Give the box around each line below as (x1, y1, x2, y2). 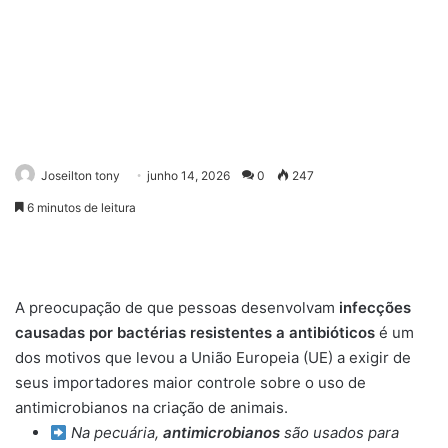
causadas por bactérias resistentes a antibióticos (15, 323, 379, 342)
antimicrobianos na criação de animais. (15, 398, 288, 417)
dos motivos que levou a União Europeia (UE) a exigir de (15, 348, 411, 367)
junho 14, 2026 (147, 168, 230, 183)
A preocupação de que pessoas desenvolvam (15, 298, 335, 317)
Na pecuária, (67, 423, 164, 442)
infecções (335, 298, 411, 317)
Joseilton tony (41, 168, 120, 183)
